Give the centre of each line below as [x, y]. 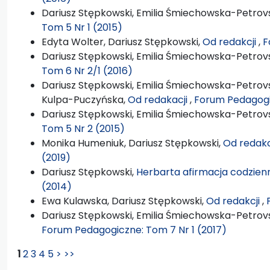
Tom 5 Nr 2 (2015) [83, 128]
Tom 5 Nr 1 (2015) [82, 27]
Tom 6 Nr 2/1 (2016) [87, 71]
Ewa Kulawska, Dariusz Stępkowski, [124, 201]
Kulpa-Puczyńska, [85, 99]
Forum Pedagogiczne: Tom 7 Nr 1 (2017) [134, 230]
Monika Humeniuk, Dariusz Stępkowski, [132, 143]
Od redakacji [159, 99]
